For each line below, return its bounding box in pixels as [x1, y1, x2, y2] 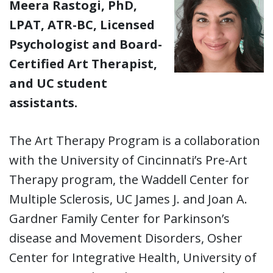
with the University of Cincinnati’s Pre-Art [9, 152, 247, 169]
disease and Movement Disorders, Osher [9, 230, 243, 247]
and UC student [9, 75, 107, 92]
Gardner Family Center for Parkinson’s [9, 210, 230, 227]
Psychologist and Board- [9, 36, 162, 53]
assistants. [9, 94, 77, 112]
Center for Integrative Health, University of [9, 249, 257, 266]
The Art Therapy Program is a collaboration [9, 132, 260, 149]
